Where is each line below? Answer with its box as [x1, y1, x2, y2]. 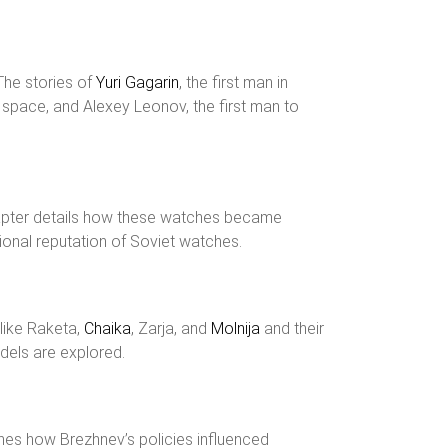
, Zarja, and [131, 319, 211, 338]
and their [260, 319, 324, 338]
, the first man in [179, 73, 288, 92]
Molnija [211, 319, 260, 338]
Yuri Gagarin [96, 73, 179, 92]
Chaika [84, 319, 131, 338]
